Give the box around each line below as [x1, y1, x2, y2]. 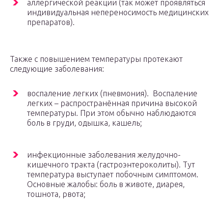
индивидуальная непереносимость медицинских [27, 8, 209, 17]
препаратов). [27, 18, 75, 27]
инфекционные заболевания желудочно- [27, 150, 181, 160]
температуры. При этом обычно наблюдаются [27, 109, 196, 118]
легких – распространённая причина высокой [27, 99, 197, 108]
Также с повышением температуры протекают [10, 55, 183, 64]
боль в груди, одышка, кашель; [27, 118, 142, 128]
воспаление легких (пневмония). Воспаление [27, 89, 197, 98]
